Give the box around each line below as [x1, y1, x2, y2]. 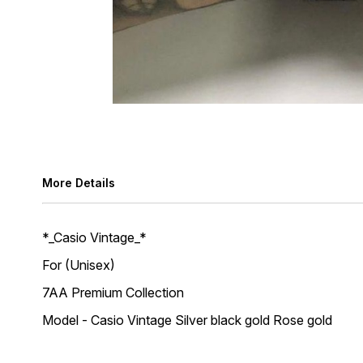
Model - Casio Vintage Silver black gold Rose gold [42, 312, 335, 328]
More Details [42, 176, 115, 190]
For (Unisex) [42, 257, 115, 273]
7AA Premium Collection [42, 284, 184, 301]
